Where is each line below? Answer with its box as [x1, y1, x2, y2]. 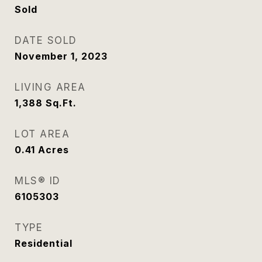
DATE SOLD [15, 35, 77, 46]
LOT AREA [15, 128, 70, 140]
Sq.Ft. [46, 97, 77, 109]
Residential [15, 237, 73, 249]
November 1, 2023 [15, 50, 108, 62]
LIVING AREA [15, 81, 86, 93]
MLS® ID [15, 175, 61, 187]
